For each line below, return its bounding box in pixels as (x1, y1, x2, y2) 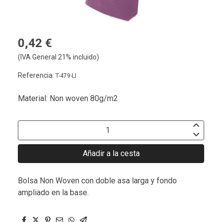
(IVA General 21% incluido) (18, 53, 99, 61)
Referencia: (18, 71, 55, 79)
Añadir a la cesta (82, 148, 140, 158)
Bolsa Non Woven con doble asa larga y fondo (18, 175, 177, 185)
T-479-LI (55, 72, 76, 79)
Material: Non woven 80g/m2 (18, 93, 118, 103)
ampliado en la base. (18, 187, 89, 197)
